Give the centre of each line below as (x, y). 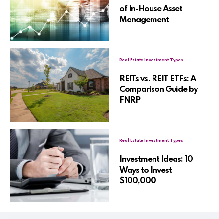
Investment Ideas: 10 (156, 160)
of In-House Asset (151, 9)
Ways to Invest (145, 171)
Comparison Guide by (158, 90)
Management (144, 20)
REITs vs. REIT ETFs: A (157, 79)
